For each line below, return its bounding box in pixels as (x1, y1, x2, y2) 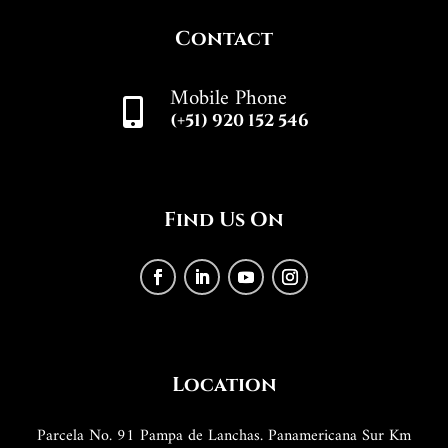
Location (171, 371, 277, 399)
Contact (175, 25, 273, 53)
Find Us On (164, 206, 284, 234)
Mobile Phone (169, 80, 287, 118)
